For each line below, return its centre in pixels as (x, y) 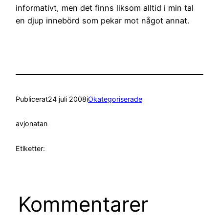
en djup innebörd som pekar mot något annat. (102, 21)
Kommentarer (83, 204)
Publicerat (32, 99)
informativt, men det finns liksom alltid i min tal (105, 8)
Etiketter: (30, 148)
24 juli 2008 (67, 99)
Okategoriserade (115, 99)
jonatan (35, 124)
